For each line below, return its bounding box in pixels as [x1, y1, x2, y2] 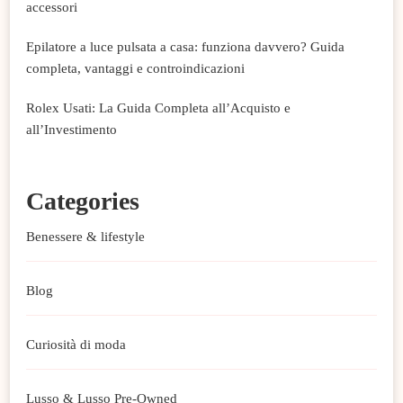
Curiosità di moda [26, 337, 126, 353]
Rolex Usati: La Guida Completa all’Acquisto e [26, 101, 291, 116]
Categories [26, 187, 139, 216]
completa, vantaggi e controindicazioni [26, 61, 245, 76]
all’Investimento [26, 122, 117, 138]
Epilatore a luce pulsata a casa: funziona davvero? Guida [26, 40, 345, 55]
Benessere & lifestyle [26, 229, 145, 245]
